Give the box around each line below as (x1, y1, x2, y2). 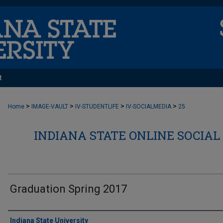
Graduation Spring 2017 (10, 183, 127, 195)
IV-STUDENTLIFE (75, 103, 119, 110)
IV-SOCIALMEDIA (126, 103, 171, 110)
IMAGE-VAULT (31, 103, 68, 110)
